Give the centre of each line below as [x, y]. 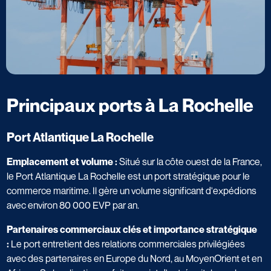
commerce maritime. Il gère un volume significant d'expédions [132, 190]
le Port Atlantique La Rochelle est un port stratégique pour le [128, 176]
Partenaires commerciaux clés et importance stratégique [132, 229]
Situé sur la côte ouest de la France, [190, 161]
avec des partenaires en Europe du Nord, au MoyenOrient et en [134, 258]
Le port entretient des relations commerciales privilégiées [127, 243]
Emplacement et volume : [62, 161]
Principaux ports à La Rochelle [130, 105]
